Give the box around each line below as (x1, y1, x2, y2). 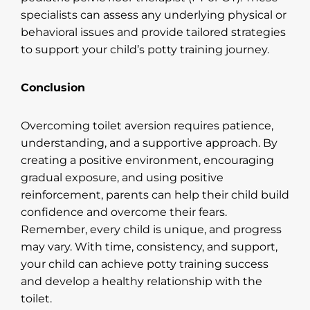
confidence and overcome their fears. (21, 205, 227, 219)
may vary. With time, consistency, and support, (21, 239, 277, 253)
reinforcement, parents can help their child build (21, 188, 289, 201)
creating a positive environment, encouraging (21, 153, 274, 167)
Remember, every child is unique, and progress (21, 222, 282, 236)
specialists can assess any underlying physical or (21, 8, 286, 21)
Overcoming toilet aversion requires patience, (21, 118, 273, 132)
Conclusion (21, 80, 85, 94)
